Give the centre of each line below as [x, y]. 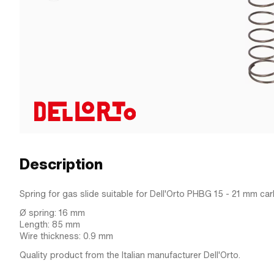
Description [61, 164]
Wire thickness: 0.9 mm [66, 236]
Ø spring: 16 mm [52, 213]
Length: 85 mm [50, 224]
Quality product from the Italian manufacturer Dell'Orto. [130, 255]
